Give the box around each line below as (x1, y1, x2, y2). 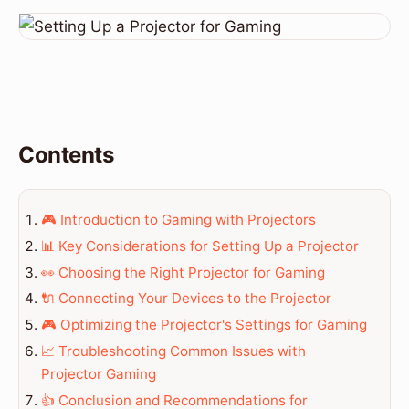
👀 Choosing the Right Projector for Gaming (41, 263, 325, 281)
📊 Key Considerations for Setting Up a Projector (41, 236, 359, 255)
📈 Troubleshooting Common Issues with (41, 341, 306, 360)
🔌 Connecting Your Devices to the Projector (41, 289, 331, 308)
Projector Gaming (41, 364, 156, 383)
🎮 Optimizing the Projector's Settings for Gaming (41, 316, 367, 334)
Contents (18, 142, 114, 169)
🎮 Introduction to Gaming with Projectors (41, 210, 316, 228)
